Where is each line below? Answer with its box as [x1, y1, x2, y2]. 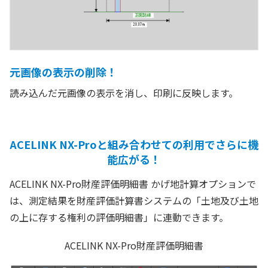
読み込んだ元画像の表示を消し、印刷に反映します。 [10, 85, 238, 100]
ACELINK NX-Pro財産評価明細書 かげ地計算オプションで [10, 176, 256, 191]
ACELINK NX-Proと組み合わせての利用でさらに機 [10, 136, 258, 152]
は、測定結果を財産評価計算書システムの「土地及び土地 [10, 193, 258, 208]
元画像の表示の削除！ [10, 63, 117, 80]
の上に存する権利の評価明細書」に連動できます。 [10, 209, 229, 224]
